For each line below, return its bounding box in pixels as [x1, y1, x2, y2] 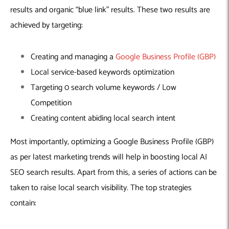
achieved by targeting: [10, 18, 83, 33]
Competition [31, 96, 74, 110]
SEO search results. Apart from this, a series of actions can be [10, 166, 217, 180]
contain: [10, 196, 36, 211]
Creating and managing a [31, 50, 116, 64]
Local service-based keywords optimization [31, 65, 174, 80]
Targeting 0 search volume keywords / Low [31, 81, 176, 95]
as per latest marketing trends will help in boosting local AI [10, 150, 207, 165]
